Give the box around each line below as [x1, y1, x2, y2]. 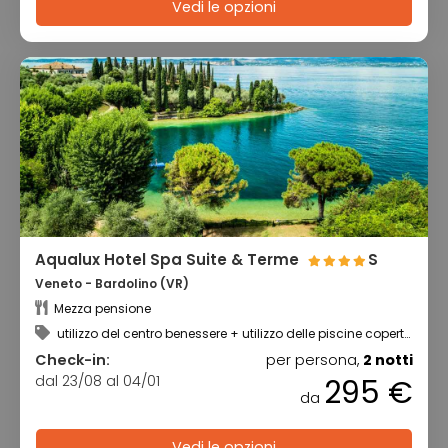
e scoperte [35, 338, 98, 356]
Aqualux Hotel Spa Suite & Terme [35, 249, 303, 271]
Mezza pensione [51, 299, 151, 317]
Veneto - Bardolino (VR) [35, 275, 189, 293]
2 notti [363, 349, 413, 370]
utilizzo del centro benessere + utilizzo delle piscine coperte [54, 324, 411, 342]
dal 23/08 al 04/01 [35, 370, 160, 391]
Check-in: [35, 349, 110, 370]
